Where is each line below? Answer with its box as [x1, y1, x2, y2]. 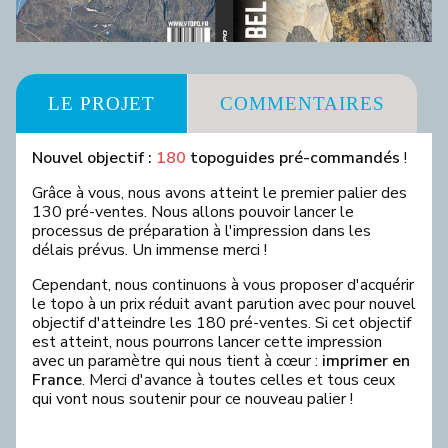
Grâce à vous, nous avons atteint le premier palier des [32, 182, 407, 204]
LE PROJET [48, 93, 155, 114]
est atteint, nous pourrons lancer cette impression [32, 331, 382, 353]
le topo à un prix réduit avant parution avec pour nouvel [32, 293, 416, 315]
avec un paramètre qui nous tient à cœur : [32, 350, 322, 372]
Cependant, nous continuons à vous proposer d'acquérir [32, 274, 414, 296]
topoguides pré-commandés [186, 147, 400, 169]
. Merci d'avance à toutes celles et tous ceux [82, 369, 395, 391]
